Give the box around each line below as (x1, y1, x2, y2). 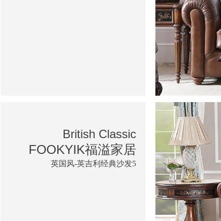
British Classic (63, 127, 136, 141)
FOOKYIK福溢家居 (29, 142, 136, 157)
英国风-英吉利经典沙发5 (51, 159, 136, 168)
